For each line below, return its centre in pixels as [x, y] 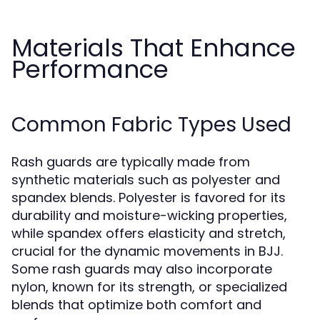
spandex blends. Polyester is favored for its [149, 197]
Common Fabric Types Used [151, 125]
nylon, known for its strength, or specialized [149, 287]
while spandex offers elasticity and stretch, [149, 233]
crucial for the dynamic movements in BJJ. [147, 251]
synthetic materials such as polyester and [146, 180]
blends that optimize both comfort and [136, 305]
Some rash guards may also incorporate [142, 269]
